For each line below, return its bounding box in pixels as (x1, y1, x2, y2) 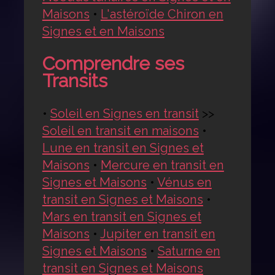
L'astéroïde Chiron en (100, 7, 223, 22)
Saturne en (157, 244, 220, 259)
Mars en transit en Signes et (42, 209, 201, 225)
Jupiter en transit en (99, 227, 215, 242)
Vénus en (157, 175, 212, 190)
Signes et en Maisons (42, 24, 165, 39)
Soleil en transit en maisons (42, 123, 199, 139)
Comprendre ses (42, 53, 184, 75)
